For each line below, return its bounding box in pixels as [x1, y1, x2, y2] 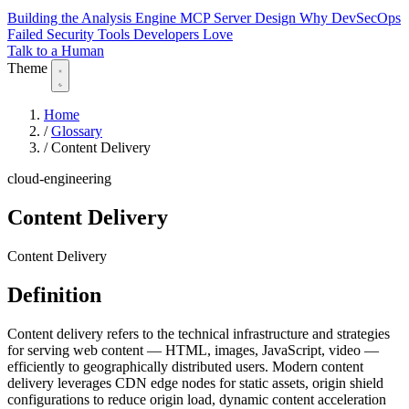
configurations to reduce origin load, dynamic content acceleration [7, 391, 386, 407]
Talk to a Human [7, 43, 104, 59]
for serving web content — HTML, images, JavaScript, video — [7, 341, 379, 358]
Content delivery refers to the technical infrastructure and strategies [7, 325, 390, 341]
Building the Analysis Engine [7, 10, 180, 26]
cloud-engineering [7, 171, 111, 187]
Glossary [51, 123, 102, 140]
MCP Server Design [180, 10, 299, 26]
